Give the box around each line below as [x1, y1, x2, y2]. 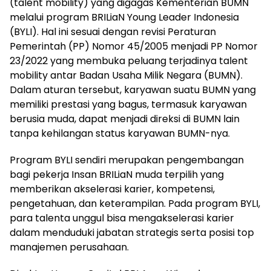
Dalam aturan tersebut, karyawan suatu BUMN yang [10, 82, 256, 97]
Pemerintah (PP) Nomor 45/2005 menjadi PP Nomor [10, 39, 258, 53]
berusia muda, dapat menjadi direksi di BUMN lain [10, 111, 240, 126]
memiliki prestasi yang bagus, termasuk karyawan [10, 97, 247, 111]
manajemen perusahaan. [10, 240, 129, 254]
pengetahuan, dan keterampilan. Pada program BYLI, [10, 196, 260, 211]
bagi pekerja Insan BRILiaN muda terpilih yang [10, 167, 224, 181]
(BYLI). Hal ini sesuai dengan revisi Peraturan [10, 24, 216, 39]
